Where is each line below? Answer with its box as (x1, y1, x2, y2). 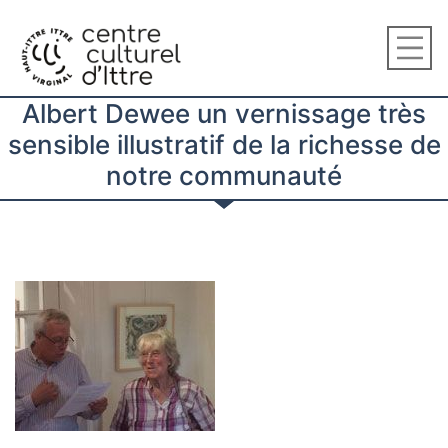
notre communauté (106, 160, 342, 191)
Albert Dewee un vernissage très (22, 98, 426, 129)
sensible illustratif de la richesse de (7, 129, 441, 160)
